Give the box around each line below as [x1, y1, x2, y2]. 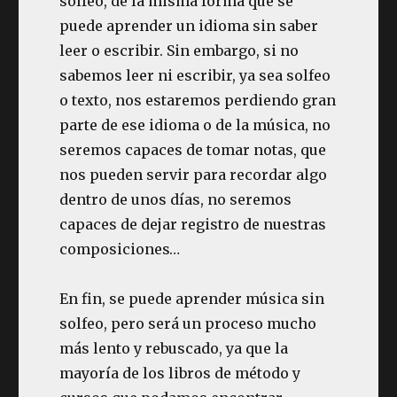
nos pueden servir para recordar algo [59, 166, 328, 183]
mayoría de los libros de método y [59, 364, 301, 382]
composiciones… [59, 240, 181, 258]
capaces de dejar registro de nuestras [59, 215, 327, 233]
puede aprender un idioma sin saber [59, 17, 319, 35]
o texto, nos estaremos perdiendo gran [59, 91, 337, 109]
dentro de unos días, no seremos [59, 191, 292, 208]
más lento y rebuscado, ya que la [59, 339, 289, 357]
